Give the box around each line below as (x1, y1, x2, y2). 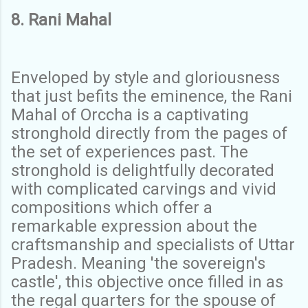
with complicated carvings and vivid (11, 179, 276, 199)
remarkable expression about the (11, 216, 257, 236)
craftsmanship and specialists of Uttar (11, 234, 295, 254)
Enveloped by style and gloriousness (11, 67, 280, 87)
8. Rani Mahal (11, 10, 115, 30)
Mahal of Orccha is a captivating (11, 104, 249, 124)
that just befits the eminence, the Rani (11, 86, 292, 106)
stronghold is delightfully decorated (11, 160, 274, 180)
